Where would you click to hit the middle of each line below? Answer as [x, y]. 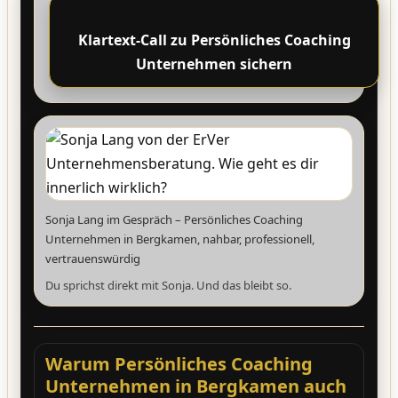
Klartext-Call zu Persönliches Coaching [214, 40]
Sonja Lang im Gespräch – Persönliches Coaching [174, 220]
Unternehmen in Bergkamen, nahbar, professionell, [180, 239]
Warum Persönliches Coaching [179, 364]
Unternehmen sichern [214, 64]
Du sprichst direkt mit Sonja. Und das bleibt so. [168, 286]
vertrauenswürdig [93, 259]
